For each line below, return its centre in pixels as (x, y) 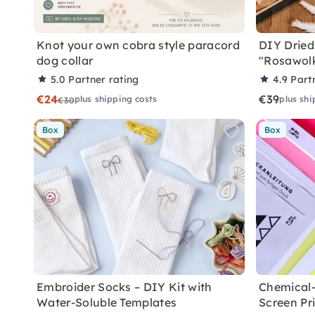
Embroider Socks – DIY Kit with (124, 287)
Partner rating (104, 79)
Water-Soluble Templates (107, 302)
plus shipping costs (116, 99)
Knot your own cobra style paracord (138, 45)
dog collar (65, 60)
